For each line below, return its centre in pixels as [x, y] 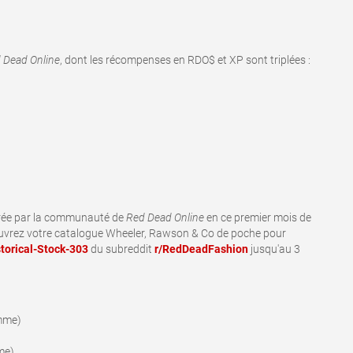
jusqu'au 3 [274, 249]
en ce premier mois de [258, 217]
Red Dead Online [165, 217]
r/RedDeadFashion [201, 249]
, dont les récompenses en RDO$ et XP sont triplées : [185, 60]
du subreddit [121, 249]
